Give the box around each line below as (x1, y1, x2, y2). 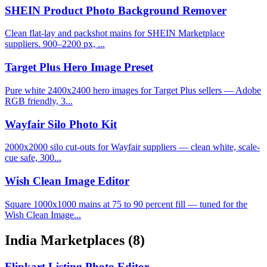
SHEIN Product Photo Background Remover (5, 4, 226, 17)
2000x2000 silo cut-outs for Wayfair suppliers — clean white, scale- (5, 142, 260, 153)
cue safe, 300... (5, 153, 61, 163)
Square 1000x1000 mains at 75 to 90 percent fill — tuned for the (5, 198, 247, 209)
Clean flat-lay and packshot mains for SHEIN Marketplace (5, 28, 225, 39)
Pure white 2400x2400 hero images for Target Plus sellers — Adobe (5, 85, 261, 95)
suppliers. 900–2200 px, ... (5, 39, 105, 49)
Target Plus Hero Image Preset (5, 61, 153, 74)
